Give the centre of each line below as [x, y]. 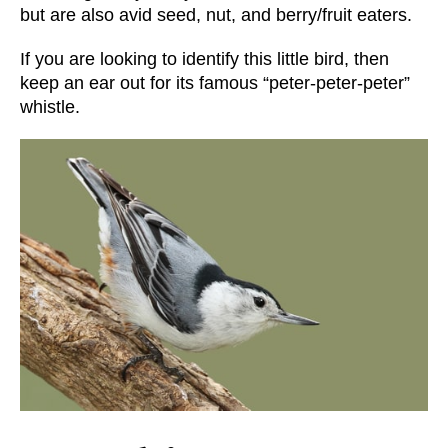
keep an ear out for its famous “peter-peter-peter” [215, 82]
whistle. [50, 106]
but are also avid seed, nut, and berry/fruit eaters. [216, 14]
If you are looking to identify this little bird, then [204, 58]
